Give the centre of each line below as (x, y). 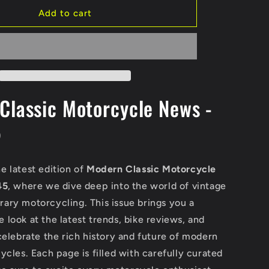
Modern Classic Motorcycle (152, 169)
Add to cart (65, 13)
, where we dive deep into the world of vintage (117, 186)
